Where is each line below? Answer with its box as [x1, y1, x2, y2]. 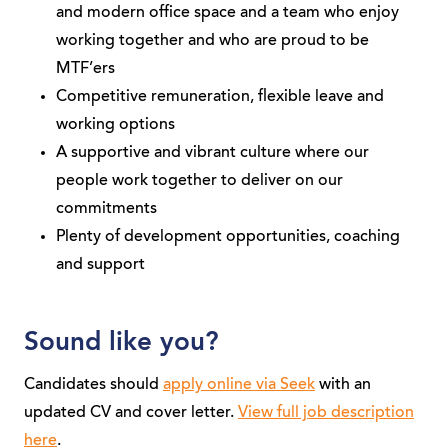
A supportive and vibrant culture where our [56, 145, 369, 161]
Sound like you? [24, 330, 219, 356]
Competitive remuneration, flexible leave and [56, 89, 384, 105]
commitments [56, 201, 157, 217]
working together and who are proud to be [56, 33, 369, 49]
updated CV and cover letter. [24, 405, 238, 421]
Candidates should [24, 377, 163, 393]
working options [56, 117, 175, 133]
